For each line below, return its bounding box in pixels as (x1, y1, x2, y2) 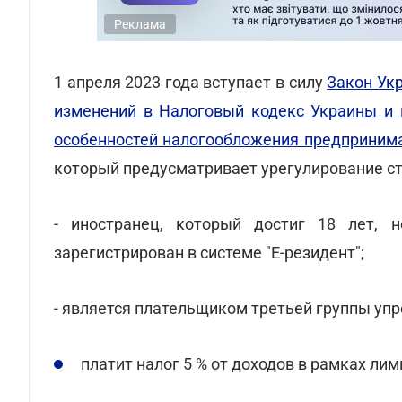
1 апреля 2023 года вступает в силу (54, 73, 328, 92)
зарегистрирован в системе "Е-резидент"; (54, 243, 364, 262)
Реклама (114, 17, 166, 31)
